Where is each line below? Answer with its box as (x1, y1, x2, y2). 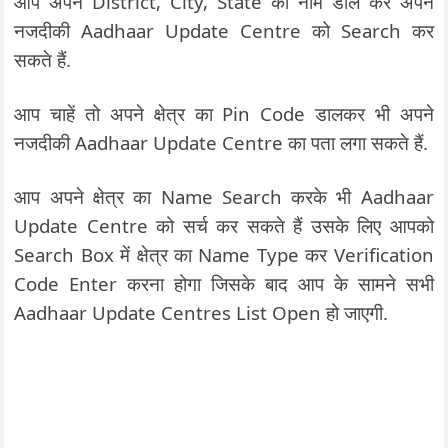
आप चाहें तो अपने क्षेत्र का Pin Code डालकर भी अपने (14, 101, 434, 126)
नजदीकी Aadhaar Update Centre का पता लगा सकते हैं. (14, 130, 429, 155)
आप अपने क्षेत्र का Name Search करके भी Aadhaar (14, 184, 434, 209)
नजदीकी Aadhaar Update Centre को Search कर (14, 18, 434, 43)
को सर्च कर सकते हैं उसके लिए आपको (156, 213, 434, 238)
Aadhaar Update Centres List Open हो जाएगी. (14, 300, 389, 325)
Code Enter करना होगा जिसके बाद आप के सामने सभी (14, 271, 434, 296)
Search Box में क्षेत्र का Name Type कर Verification (14, 242, 434, 267)
